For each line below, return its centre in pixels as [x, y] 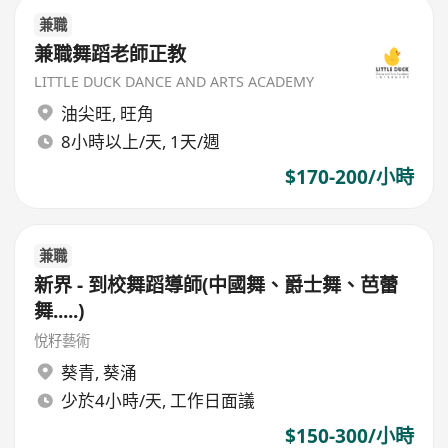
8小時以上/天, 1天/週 [140, 142]
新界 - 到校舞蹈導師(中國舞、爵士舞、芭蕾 [216, 285]
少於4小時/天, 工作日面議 [157, 401]
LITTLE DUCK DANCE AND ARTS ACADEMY [174, 82]
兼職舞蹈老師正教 [110, 54]
